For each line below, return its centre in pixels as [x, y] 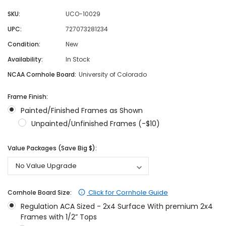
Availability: [25, 60]
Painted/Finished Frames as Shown [81, 111]
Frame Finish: [28, 97]
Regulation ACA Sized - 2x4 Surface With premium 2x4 [117, 207]
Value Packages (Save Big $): [52, 148]
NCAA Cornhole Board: [42, 75]
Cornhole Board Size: [40, 193]
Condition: [24, 44]
